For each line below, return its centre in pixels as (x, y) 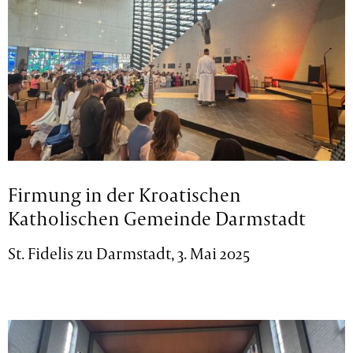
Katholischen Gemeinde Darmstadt (157, 218)
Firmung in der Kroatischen (125, 194)
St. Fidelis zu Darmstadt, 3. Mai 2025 (129, 254)
